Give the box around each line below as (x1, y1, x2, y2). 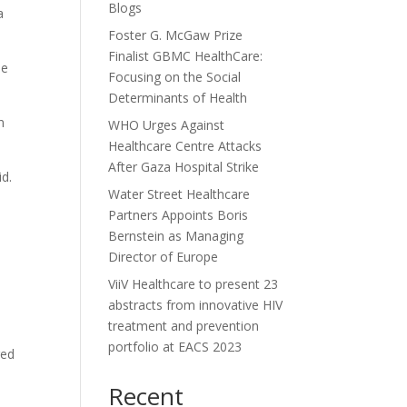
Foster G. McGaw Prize (108, 26, 243, 44)
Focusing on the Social (108, 68, 242, 85)
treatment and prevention (108, 317, 260, 334)
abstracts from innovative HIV (108, 296, 283, 313)
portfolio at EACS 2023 (108, 338, 243, 355)
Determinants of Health (108, 89, 248, 106)
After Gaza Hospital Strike (108, 158, 260, 175)
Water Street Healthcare (108, 185, 251, 203)
